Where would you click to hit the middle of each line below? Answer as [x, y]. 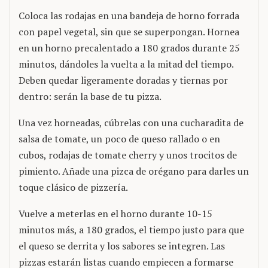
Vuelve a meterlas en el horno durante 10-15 [115, 214]
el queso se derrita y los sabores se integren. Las [122, 246]
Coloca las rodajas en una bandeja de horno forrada [129, 16]
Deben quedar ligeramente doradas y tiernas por [123, 80]
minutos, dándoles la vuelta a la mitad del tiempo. [126, 64]
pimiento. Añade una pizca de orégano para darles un [134, 171]
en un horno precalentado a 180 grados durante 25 [129, 48]
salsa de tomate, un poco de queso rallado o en [119, 139]
